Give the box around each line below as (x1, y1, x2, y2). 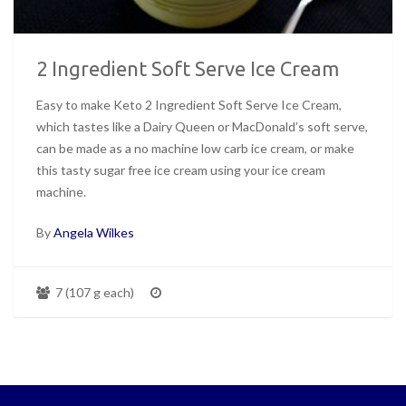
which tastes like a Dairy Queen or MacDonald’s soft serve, (36, 119, 368, 135)
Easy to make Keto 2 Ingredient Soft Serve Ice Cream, (36, 97, 342, 113)
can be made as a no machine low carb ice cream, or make (36, 140, 354, 157)
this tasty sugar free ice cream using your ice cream (36, 162, 325, 179)
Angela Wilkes (53, 225, 134, 241)
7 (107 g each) (53, 285, 134, 301)
